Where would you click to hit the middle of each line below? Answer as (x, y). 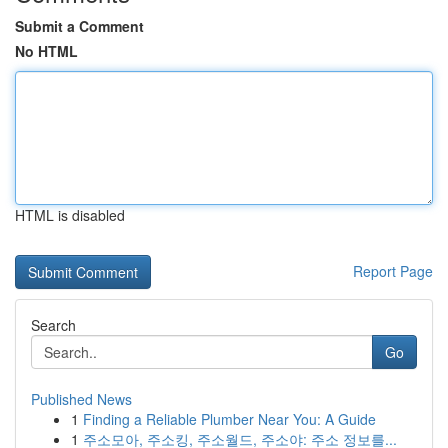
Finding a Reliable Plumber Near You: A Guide (229, 419)
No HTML (46, 51)
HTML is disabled (70, 215)
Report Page (393, 271)
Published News (81, 399)
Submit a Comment (79, 26)
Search (53, 325)
